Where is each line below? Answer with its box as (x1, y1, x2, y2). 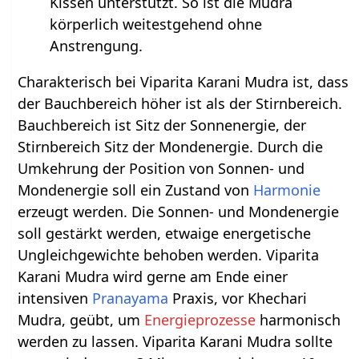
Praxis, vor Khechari (168, 288, 308, 308)
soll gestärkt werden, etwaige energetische (18, 223, 312, 243)
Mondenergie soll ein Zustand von (18, 179, 254, 200)
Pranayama (92, 288, 169, 308)
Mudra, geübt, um (18, 309, 145, 329)
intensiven (18, 288, 93, 308)
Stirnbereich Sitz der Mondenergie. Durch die (18, 136, 324, 156)
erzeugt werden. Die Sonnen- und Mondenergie (18, 201, 340, 221)
